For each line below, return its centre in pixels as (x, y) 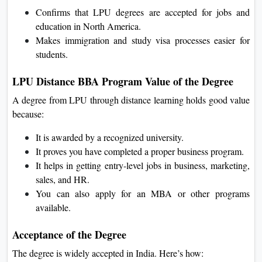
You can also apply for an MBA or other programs (143, 193)
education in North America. (88, 26)
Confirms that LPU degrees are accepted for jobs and (143, 12)
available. (53, 207)
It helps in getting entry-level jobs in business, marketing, (143, 165)
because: (28, 113)
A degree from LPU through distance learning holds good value (131, 99)
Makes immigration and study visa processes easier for (143, 40)
